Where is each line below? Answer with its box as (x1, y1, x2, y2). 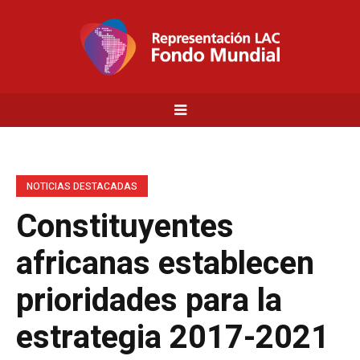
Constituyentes (16, 203, 234, 251)
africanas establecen (16, 240, 314, 288)
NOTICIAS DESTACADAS (27, 179, 137, 194)
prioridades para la (16, 277, 282, 325)
